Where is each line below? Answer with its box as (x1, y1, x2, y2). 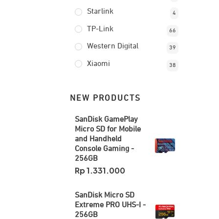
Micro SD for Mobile (75, 126, 141, 133)
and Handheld (75, 135, 122, 143)
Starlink (87, 8, 113, 16)
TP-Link (87, 25, 113, 33)
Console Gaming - (75, 145, 134, 153)
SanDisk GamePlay (75, 116, 138, 124)
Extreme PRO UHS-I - (75, 201, 146, 209)
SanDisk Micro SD (75, 192, 134, 199)
